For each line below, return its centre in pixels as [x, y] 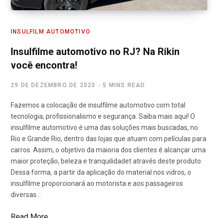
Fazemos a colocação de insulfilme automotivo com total [98, 105]
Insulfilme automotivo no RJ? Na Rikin [95, 51]
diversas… [26, 194]
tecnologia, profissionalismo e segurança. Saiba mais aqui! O [103, 116]
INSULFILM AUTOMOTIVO [51, 31]
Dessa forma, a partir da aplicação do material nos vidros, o [101, 172]
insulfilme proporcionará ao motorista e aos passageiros [97, 183]
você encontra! [44, 65]
